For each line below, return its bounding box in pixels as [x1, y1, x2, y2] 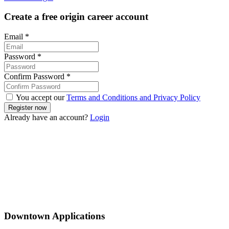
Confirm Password [4, 72, 66, 81]
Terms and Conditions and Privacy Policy [66, 93, 200, 102]
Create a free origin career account [4, 11, 148, 22]
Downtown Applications [4, 210, 105, 221]
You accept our [14, 93, 66, 102]
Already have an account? [4, 113, 90, 122]
